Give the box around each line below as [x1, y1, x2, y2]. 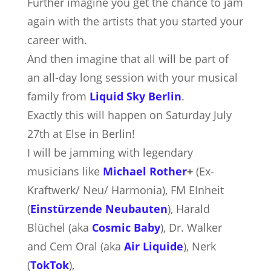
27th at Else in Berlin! [27, 126, 135, 141]
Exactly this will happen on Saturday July [27, 108, 232, 122]
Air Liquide [123, 239, 183, 253]
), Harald [167, 201, 210, 216]
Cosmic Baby [91, 220, 160, 235]
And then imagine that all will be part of [27, 51, 229, 66]
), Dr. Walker [160, 220, 222, 235]
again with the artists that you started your [27, 14, 243, 28]
